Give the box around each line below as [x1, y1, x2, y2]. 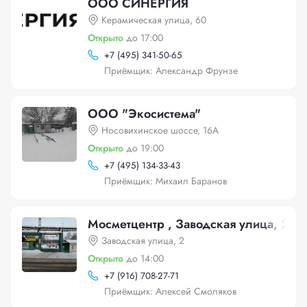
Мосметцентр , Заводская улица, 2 [88, 215, 288, 233]
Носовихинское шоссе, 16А [101, 123, 219, 137]
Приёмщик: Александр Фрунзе [104, 64, 238, 77]
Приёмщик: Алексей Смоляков [104, 284, 236, 298]
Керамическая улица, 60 [101, 13, 206, 27]
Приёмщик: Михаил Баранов [104, 174, 227, 188]
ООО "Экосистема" [88, 105, 201, 123]
